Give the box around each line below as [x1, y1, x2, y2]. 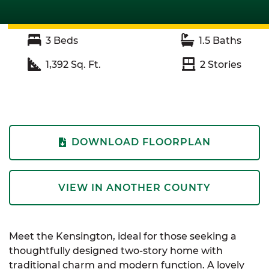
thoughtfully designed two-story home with [9, 245, 223, 257]
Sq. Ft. [68, 59, 101, 70]
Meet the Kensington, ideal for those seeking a [9, 231, 237, 243]
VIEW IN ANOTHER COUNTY [58, 181, 211, 193]
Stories [205, 59, 241, 70]
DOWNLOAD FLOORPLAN [71, 136, 211, 148]
